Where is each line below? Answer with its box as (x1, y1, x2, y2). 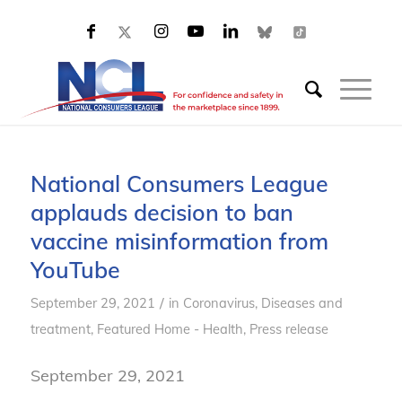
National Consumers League (30, 170, 328, 197)
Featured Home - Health (96, 320, 243, 337)
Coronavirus (182, 294, 255, 311)
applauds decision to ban (30, 198, 293, 226)
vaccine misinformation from (30, 227, 328, 255)
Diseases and (260, 294, 343, 311)
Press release (249, 320, 328, 337)
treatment (30, 320, 91, 337)
